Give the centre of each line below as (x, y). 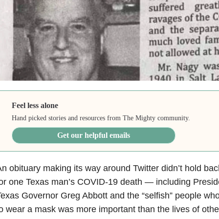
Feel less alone (35, 105)
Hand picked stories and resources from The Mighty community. (101, 118)
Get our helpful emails (94, 135)
